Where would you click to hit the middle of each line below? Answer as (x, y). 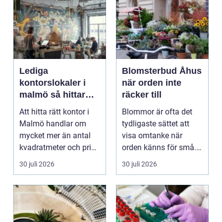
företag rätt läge (53, 107)
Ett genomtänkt (149, 160)
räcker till (142, 95)
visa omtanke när (152, 136)
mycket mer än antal (55, 136)
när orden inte (152, 83)
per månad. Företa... (54, 160)
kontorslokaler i (53, 83)
